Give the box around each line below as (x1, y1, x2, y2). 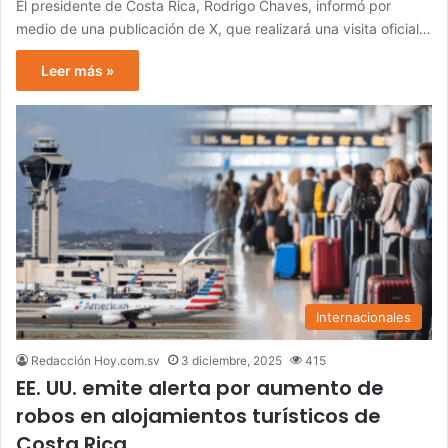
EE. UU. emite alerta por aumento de (16, 373, 384, 402)
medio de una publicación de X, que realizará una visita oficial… (16, 20, 431, 38)
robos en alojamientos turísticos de (16, 401, 381, 430)
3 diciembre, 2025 (181, 352, 282, 368)
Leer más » (41, 62, 114, 80)
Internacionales (316, 308, 411, 325)
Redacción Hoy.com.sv (31, 352, 160, 368)
